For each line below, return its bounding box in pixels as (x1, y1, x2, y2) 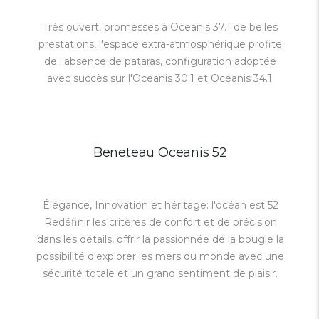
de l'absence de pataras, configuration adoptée (44, 55, 276, 68)
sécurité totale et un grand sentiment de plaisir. (43, 267, 278, 280)
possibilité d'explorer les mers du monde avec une (36, 250, 284, 263)
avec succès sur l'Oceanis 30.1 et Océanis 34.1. (46, 72, 274, 85)
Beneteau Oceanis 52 (93, 145, 228, 160)
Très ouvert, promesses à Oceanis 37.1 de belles (43, 21, 278, 33)
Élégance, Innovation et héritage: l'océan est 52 (42, 199, 278, 211)
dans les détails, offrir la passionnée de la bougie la (36, 233, 284, 246)
